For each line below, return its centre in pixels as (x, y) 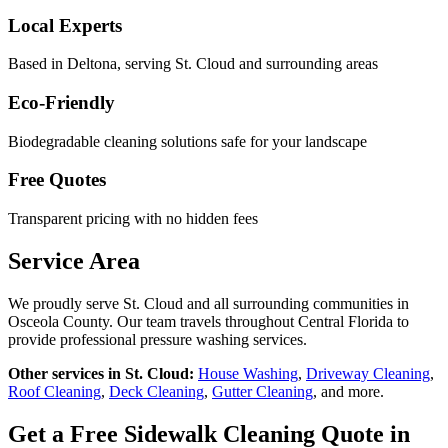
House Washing (248, 373)
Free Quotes (57, 180)
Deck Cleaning (156, 391)
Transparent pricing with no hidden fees (133, 219)
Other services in (66, 373)
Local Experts (65, 25)
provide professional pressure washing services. (157, 339)
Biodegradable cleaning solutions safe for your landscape (187, 141)
